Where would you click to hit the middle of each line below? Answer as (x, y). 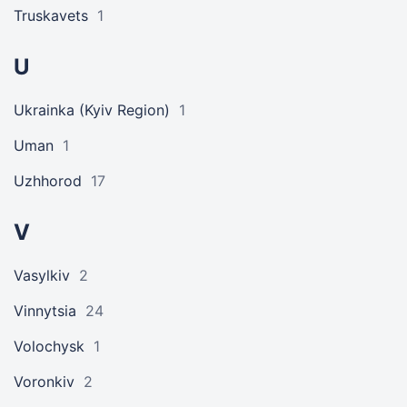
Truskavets (51, 15)
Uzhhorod (48, 181)
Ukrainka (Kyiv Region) (92, 110)
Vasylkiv (42, 275)
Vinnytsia (45, 311)
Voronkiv (44, 382)
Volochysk (49, 346)
